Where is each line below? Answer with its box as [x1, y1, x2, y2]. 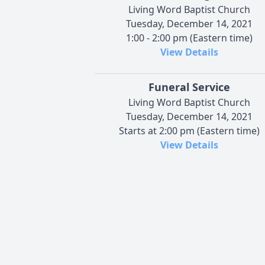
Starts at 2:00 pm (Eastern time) [119, 124, 260, 137]
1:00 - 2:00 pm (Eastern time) [126, 31, 253, 44]
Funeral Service [148, 79, 230, 94]
